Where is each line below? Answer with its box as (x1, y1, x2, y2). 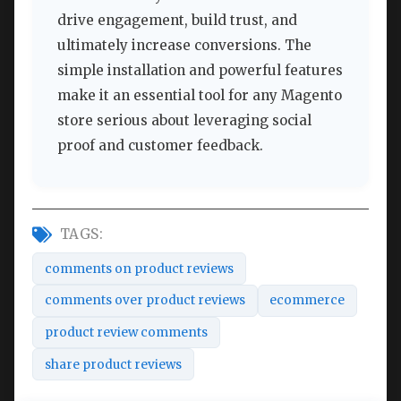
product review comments (44, 325, 208, 341)
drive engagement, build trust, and (57, 12, 297, 30)
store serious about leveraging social (57, 112, 311, 130)
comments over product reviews (44, 293, 245, 309)
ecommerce (269, 293, 346, 309)
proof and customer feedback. (57, 137, 263, 155)
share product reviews (44, 356, 182, 372)
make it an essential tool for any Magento (57, 87, 342, 105)
